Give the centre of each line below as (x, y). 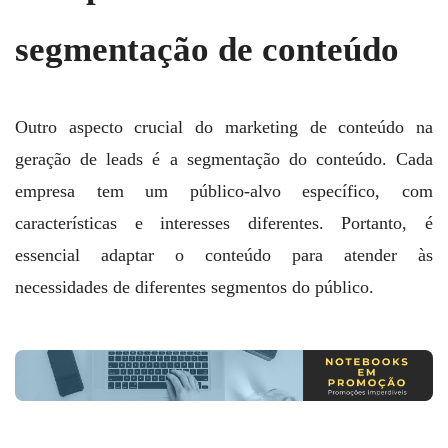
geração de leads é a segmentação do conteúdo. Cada (224, 158)
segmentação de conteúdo (207, 50)
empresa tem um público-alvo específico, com (224, 190)
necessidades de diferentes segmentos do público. (194, 286)
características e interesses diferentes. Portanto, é (224, 222)
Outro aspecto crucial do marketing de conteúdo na (224, 126)
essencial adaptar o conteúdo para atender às (224, 254)
